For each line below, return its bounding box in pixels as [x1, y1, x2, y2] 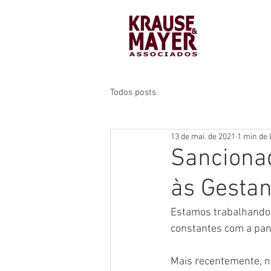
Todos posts [110, 87, 156, 98]
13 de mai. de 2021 [171, 131, 235, 142]
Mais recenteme [171, 255, 244, 268]
